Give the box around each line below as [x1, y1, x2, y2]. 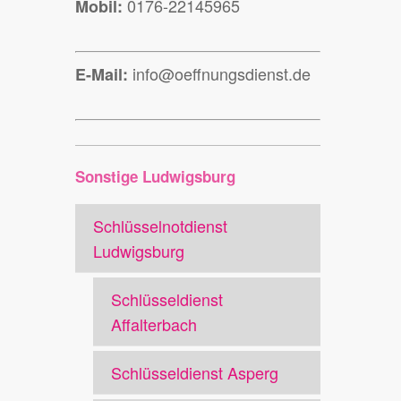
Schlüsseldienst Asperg [111, 361, 279, 385]
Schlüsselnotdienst [93, 214, 228, 238]
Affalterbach [111, 312, 198, 337]
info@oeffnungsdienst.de [128, 62, 311, 86]
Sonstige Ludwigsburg [75, 166, 236, 188]
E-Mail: [75, 63, 129, 87]
